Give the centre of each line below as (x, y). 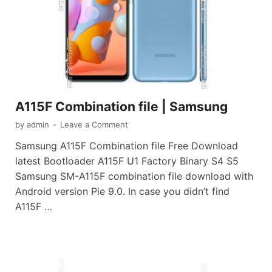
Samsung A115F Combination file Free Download (127, 145)
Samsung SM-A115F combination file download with (134, 176)
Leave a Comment (94, 124)
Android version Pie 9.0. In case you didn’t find (122, 191)
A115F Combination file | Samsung (121, 106)
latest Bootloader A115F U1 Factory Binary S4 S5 (127, 161)
